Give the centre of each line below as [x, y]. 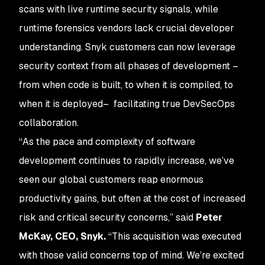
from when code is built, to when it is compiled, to [126, 85]
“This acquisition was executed [175, 236]
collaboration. [49, 123]
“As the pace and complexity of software [107, 142]
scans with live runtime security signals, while [119, 9]
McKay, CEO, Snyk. [64, 236]
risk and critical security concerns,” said [107, 217]
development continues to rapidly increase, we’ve [127, 161]
